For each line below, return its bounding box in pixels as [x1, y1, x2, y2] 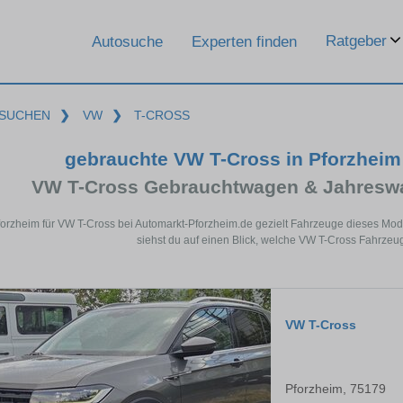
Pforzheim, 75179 [285, 381, 386, 397]
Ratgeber [326, 32, 387, 49]
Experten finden [192, 32, 297, 50]
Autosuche [92, 32, 163, 50]
